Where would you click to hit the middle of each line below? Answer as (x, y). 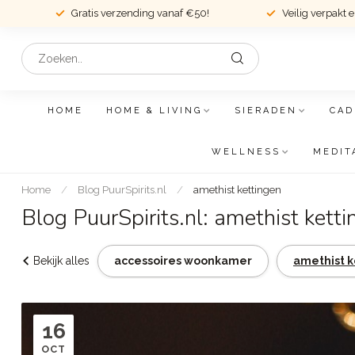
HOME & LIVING (154, 111)
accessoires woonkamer (183, 261)
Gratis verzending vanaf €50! (140, 13)
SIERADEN (266, 111)
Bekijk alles (61, 261)
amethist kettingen (237, 189)
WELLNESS (246, 152)
